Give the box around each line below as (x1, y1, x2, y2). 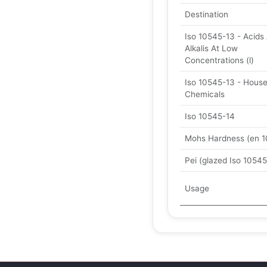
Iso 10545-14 (185, 111, 235, 121)
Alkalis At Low (185, 44, 238, 53)
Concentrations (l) (185, 55, 254, 65)
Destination (185, 10, 228, 19)
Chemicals (185, 89, 225, 99)
